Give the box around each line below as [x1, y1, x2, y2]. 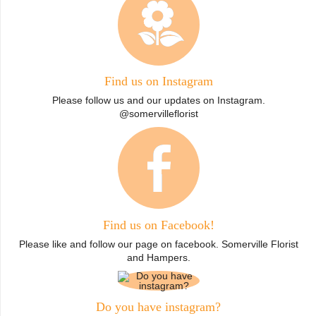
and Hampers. [126, 252, 190, 264]
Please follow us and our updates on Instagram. [51, 95, 265, 107]
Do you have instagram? [96, 299, 221, 314]
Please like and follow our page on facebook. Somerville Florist [18, 238, 298, 250]
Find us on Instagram [104, 74, 213, 89]
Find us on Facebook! [102, 218, 214, 233]
